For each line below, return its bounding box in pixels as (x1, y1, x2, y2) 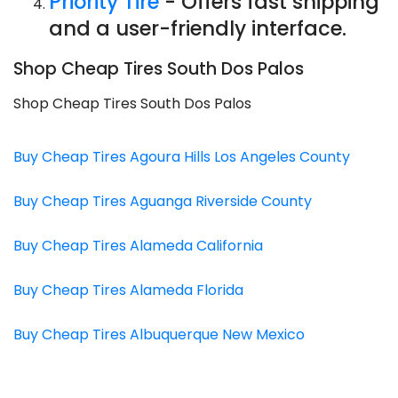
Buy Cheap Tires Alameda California (13, 235, 263, 257)
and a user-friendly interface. (49, 13, 346, 43)
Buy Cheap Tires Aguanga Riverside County (13, 191, 312, 212)
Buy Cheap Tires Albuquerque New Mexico (13, 324, 305, 346)
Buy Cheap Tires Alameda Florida (13, 280, 243, 301)
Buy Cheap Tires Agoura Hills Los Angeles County (13, 147, 350, 168)
